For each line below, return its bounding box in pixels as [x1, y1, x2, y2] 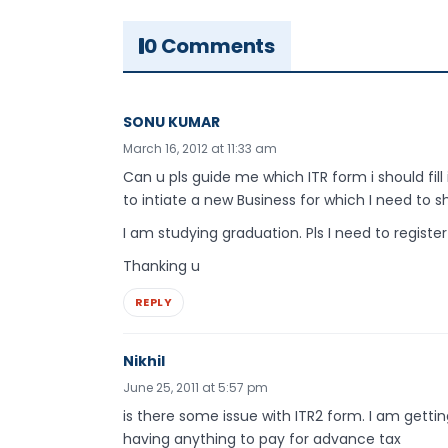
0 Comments [144, 32, 275, 61]
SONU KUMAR [123, 112, 220, 133]
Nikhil [123, 350, 165, 371]
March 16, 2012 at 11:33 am [123, 140, 277, 158]
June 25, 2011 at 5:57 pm [123, 378, 268, 396]
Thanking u [123, 255, 200, 276]
